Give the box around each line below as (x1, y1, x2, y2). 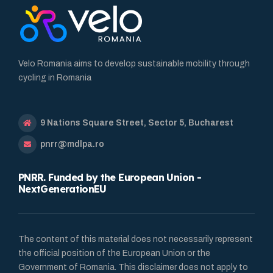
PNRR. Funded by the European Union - (18, 171, 201, 184)
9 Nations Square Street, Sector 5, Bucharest (38, 118, 233, 128)
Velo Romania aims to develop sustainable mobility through (18, 59, 250, 69)
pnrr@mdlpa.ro (38, 140, 104, 149)
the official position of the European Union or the (18, 249, 210, 258)
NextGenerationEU (18, 183, 107, 196)
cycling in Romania (18, 73, 91, 83)
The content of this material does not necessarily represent (18, 235, 253, 244)
